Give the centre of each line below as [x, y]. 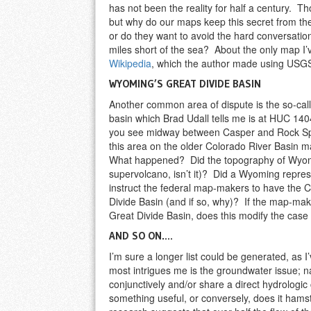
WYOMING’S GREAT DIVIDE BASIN [185, 84]
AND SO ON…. [141, 236]
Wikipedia [130, 64]
